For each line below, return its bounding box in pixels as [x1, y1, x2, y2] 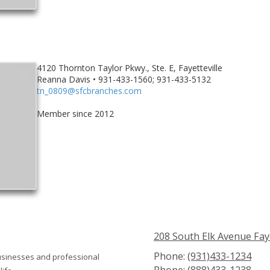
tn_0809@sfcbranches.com [36, 84, 142, 96]
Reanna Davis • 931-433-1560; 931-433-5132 [36, 73, 211, 85]
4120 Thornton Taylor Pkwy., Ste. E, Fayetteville [36, 61, 222, 74]
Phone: [154, 250, 187, 263]
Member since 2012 [36, 107, 114, 119]
